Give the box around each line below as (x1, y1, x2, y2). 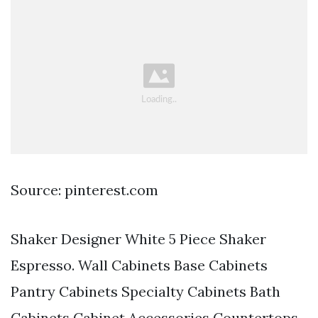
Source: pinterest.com (11, 180, 158, 199)
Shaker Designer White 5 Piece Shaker (11, 229, 266, 248)
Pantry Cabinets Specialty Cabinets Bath (11, 282, 280, 300)
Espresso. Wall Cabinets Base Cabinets (11, 256, 268, 274)
